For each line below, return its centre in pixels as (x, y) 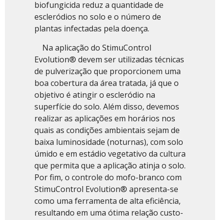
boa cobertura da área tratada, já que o (107, 83)
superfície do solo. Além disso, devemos (107, 106)
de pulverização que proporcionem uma (108, 71)
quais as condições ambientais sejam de (107, 130)
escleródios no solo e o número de (98, 17)
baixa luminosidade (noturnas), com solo (109, 142)
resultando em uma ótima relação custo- (109, 212)
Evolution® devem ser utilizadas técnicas (109, 59)
